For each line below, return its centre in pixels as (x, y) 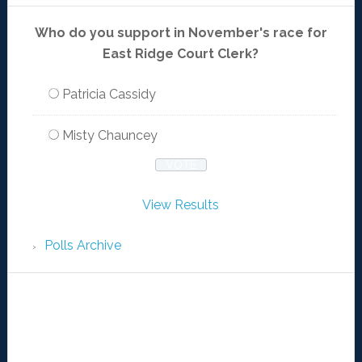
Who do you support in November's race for (181, 33)
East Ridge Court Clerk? (181, 54)
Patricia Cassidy (109, 95)
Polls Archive (82, 246)
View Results (181, 205)
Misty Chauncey (109, 136)
